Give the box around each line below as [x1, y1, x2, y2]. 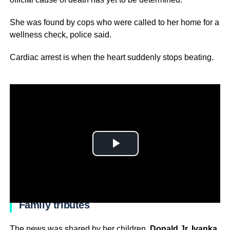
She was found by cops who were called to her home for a [9, 17, 219, 27]
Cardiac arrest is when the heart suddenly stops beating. [9, 52, 214, 62]
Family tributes [18, 199, 90, 210]
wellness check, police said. [9, 30, 111, 39]
